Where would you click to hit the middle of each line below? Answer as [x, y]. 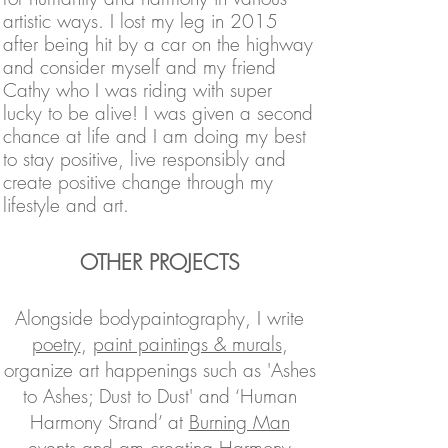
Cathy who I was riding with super [137, 90]
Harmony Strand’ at [109, 422]
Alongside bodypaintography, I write [159, 318]
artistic [30, 21]
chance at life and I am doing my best [154, 136]
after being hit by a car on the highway [158, 44]
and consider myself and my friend [139, 67]
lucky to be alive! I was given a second [158, 113]
